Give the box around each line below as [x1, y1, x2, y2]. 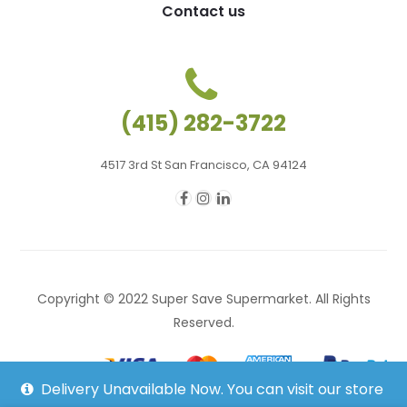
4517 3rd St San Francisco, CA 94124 [100, 155, 307, 174]
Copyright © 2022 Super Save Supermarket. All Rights [36, 289, 371, 308]
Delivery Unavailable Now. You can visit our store [41, 379, 384, 400]
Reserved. [173, 313, 234, 332]
